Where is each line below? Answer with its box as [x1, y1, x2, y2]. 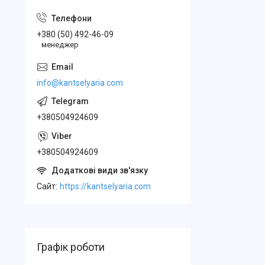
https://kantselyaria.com [60, 181, 151, 191]
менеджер [41, 40, 79, 49]
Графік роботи [37, 240, 105, 253]
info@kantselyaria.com [37, 77, 123, 88]
